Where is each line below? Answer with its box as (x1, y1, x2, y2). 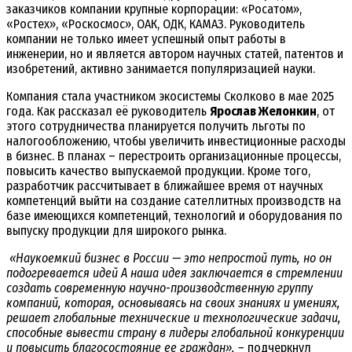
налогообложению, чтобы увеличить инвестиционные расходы (6, 133, 346, 148)
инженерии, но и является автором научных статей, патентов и (6, 46, 343, 61)
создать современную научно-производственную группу (6, 280, 313, 295)
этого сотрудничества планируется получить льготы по (6, 118, 306, 134)
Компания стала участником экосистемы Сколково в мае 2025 (6, 88, 334, 104)
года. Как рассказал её (6, 103, 128, 119)
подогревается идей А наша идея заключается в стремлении (6, 265, 343, 280)
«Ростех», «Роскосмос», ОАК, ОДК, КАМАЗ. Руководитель (6, 16, 305, 31)
